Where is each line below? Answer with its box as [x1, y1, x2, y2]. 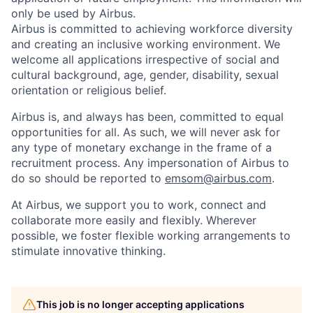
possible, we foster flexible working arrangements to [11, 228, 291, 242]
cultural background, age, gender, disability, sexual [11, 68, 279, 82]
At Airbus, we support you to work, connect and [11, 198, 266, 212]
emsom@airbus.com [165, 171, 272, 185]
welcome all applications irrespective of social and [11, 52, 279, 66]
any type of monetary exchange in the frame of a [11, 140, 272, 154]
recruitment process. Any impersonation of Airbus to [11, 156, 289, 170]
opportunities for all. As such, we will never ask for [11, 125, 280, 139]
